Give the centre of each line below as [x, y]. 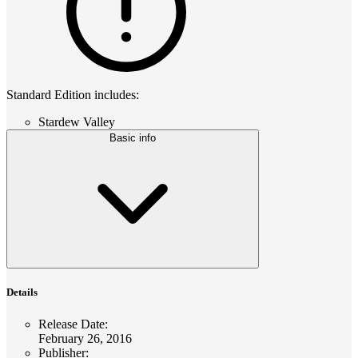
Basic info [133, 138]
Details [22, 292]
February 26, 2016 [85, 338]
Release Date [72, 324]
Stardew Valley [77, 122]
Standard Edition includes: [73, 95]
